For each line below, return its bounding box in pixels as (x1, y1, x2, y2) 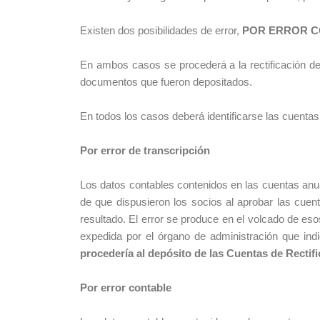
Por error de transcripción (80, 144, 210, 156)
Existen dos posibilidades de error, (80, 24, 242, 36)
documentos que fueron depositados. (80, 76, 252, 88)
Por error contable (80, 281, 171, 294)
